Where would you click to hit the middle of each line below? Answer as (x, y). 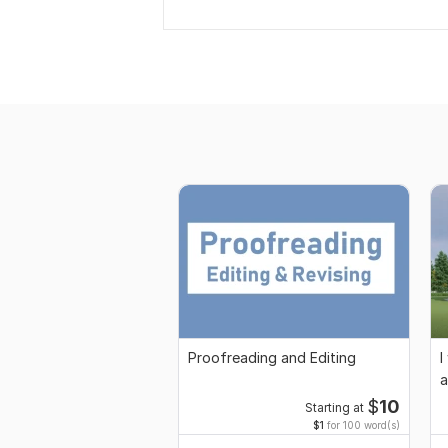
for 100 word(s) (362, 425)
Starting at (334, 408)
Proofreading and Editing (272, 358)
